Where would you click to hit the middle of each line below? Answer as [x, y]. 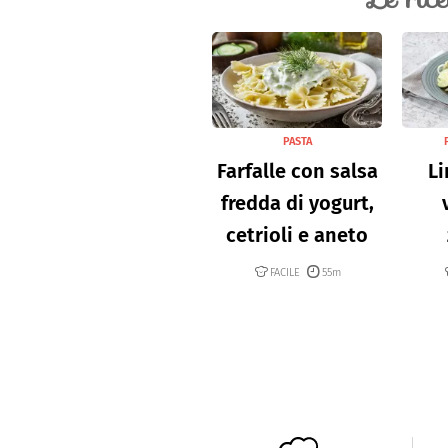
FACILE [284, 272]
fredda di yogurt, [297, 202]
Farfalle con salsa [297, 170]
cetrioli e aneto [297, 234]
